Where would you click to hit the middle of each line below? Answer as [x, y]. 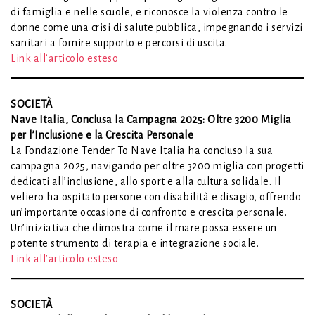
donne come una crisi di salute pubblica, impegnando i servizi [157, 27]
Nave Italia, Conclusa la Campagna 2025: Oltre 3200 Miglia [151, 119]
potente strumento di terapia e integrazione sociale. [135, 243]
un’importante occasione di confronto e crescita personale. [149, 212]
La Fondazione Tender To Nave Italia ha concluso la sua [142, 150]
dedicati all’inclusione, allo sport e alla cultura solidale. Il [146, 181]
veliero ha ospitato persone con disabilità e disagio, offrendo [156, 197]
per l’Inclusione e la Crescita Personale [102, 135]
